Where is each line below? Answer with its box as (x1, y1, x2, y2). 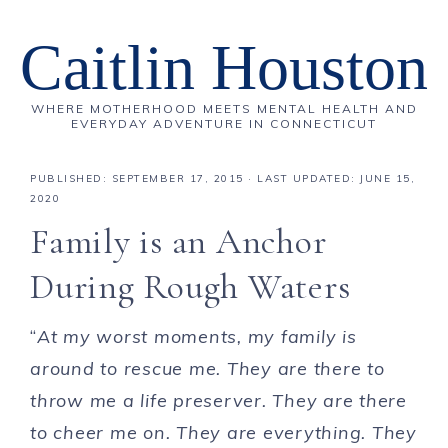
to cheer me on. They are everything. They (30, 421, 417, 444)
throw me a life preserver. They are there (30, 389, 407, 412)
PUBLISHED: (30, 172, 112, 185)
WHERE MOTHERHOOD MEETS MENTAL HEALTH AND (30, 101, 418, 116)
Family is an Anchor (30, 220, 327, 263)
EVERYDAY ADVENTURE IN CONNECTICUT (71, 116, 377, 131)
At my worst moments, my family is (36, 325, 357, 348)
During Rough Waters (30, 265, 351, 308)
